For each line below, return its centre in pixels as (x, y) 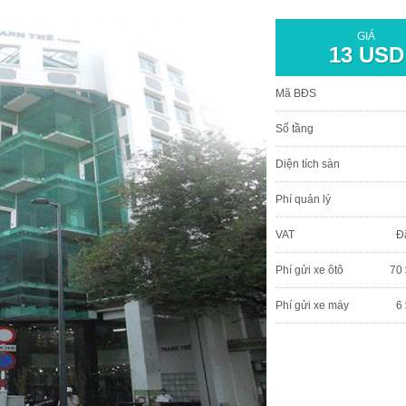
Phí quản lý (303, 199)
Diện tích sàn (308, 164)
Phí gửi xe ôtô (309, 270)
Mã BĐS (296, 93)
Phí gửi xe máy (312, 305)
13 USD (366, 54)
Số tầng (295, 128)
